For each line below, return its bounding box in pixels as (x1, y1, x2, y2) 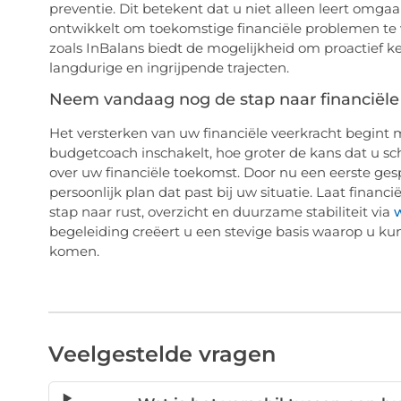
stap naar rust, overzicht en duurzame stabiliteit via (48, 203, 394, 221)
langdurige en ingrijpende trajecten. (48, 58, 289, 76)
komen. (48, 243, 99, 260)
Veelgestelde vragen (47, 341, 276, 368)
